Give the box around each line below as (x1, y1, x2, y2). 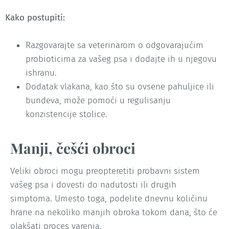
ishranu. (26, 67, 57, 78)
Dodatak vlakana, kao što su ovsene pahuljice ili (26, 81, 214, 92)
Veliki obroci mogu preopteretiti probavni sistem (10, 165, 200, 176)
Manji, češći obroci (10, 138, 135, 157)
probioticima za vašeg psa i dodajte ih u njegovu (26, 53, 217, 64)
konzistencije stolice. (26, 108, 107, 120)
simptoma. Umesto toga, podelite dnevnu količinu (10, 193, 208, 204)
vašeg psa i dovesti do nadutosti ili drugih (10, 179, 176, 190)
